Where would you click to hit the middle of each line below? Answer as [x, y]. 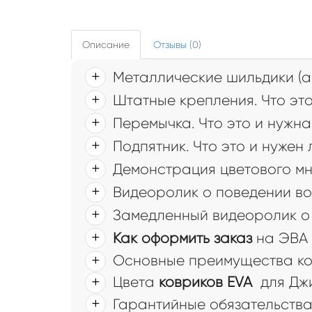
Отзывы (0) [177, 45]
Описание [106, 45]
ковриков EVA [205, 282]
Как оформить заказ [182, 239]
